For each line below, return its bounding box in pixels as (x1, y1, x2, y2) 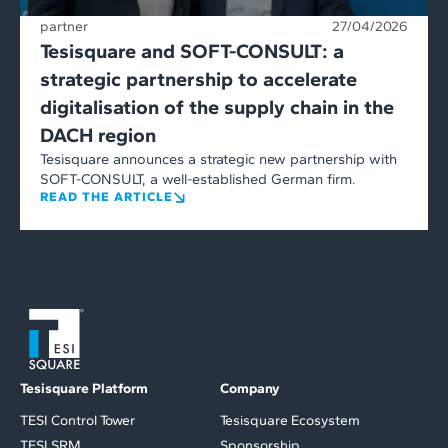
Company (219, 380, 280, 398)
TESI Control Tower (20, 412, 135, 430)
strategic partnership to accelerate (40, 66, 357, 91)
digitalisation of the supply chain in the (40, 94, 394, 119)
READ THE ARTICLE (40, 188, 173, 204)
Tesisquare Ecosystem (219, 412, 360, 430)
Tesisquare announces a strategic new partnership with (40, 149, 397, 168)
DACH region (40, 122, 156, 147)
